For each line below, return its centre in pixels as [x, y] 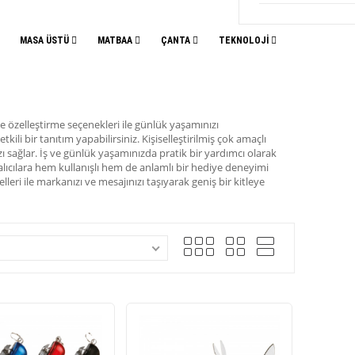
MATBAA [116, 40]
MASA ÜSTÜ [46, 40]
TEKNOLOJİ [245, 40]
